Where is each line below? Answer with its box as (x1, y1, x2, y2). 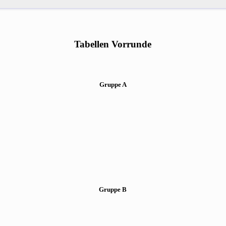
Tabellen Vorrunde (74, 39, 152, 50)
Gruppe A (99, 80, 127, 88)
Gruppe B (99, 186, 127, 194)
